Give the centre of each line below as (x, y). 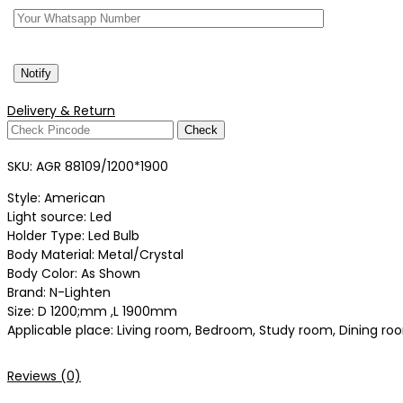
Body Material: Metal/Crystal (95, 255)
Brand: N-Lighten (59, 293)
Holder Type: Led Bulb (73, 236)
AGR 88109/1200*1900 (102, 167)
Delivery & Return (61, 111)
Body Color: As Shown (74, 274)
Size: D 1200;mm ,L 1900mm (92, 312)
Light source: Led (61, 217)
